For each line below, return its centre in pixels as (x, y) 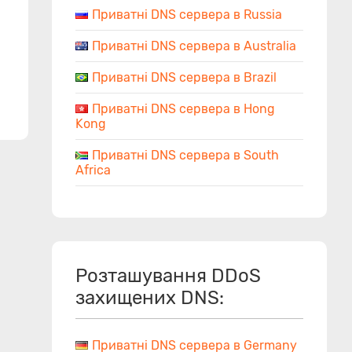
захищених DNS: (150, 298)
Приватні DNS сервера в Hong (183, 109)
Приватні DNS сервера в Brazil (184, 77)
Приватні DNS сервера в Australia (194, 46)
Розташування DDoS (168, 276)
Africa (93, 170)
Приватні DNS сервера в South (185, 155)
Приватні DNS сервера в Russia (187, 15)
